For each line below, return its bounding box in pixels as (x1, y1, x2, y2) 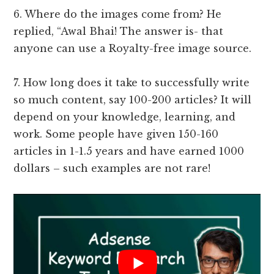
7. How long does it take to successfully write (13, 76, 250, 89)
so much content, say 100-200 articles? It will (13, 94, 252, 106)
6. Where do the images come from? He (13, 8, 222, 21)
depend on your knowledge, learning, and (13, 111, 236, 124)
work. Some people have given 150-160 (13, 128, 219, 141)
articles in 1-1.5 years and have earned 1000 (13, 145, 245, 158)
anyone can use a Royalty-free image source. (13, 42, 255, 55)
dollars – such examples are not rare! (13, 162, 211, 175)
